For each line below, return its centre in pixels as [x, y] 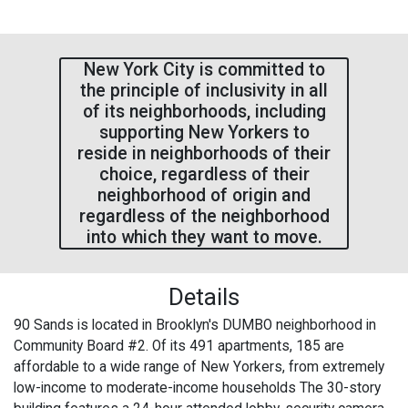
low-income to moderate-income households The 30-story [197, 388]
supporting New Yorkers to [204, 133]
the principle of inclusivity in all [204, 91]
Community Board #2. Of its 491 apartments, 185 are [179, 346]
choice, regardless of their [204, 175]
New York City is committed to [204, 70]
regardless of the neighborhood [204, 217]
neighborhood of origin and [204, 196]
